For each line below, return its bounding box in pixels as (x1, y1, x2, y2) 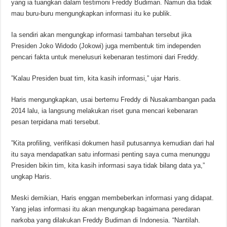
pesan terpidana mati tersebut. (11, 118, 101, 126)
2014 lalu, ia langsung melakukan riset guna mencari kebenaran (11, 107, 198, 115)
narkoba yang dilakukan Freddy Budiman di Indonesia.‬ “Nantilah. (11, 216, 201, 224)
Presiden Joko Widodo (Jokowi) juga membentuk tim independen (11, 42, 201, 50)
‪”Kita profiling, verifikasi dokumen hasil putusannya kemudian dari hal (11, 139, 215, 147)
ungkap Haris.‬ (11, 173, 52, 181)
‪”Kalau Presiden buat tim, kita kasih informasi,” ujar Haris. (11, 74, 181, 83)
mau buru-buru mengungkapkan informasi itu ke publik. (11, 10, 172, 18)
